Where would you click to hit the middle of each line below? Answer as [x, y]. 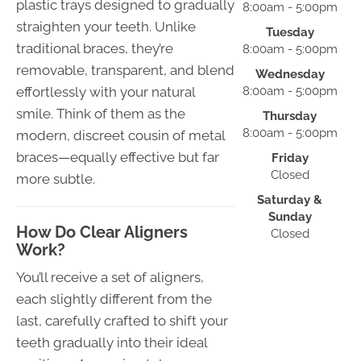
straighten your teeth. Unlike [106, 27]
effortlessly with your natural [106, 92]
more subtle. [56, 179]
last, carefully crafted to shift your [122, 321]
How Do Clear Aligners [102, 232]
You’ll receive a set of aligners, [110, 278]
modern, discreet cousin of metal [120, 136]
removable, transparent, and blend [125, 71]
